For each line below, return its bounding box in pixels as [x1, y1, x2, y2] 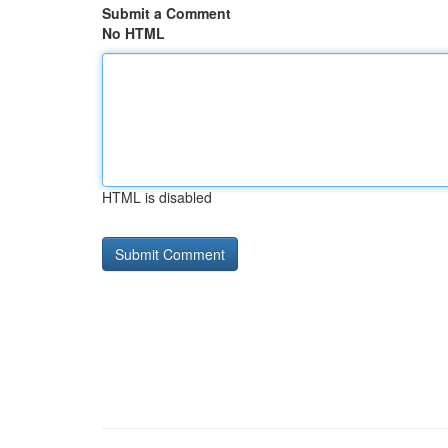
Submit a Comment [102, 3, 231, 23]
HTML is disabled [102, 187, 212, 207]
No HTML [102, 23, 165, 43]
